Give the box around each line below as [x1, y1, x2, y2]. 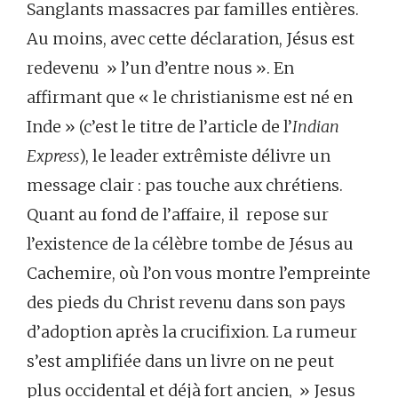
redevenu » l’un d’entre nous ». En [27, 57, 294, 78]
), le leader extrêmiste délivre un [79, 145, 334, 166]
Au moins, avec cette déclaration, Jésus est [27, 28, 354, 49]
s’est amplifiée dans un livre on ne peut [27, 350, 334, 371]
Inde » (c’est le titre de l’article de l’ [27, 115, 292, 137]
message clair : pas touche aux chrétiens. [27, 174, 343, 195]
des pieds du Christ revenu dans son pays [27, 291, 346, 313]
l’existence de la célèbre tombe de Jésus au [27, 233, 354, 254]
